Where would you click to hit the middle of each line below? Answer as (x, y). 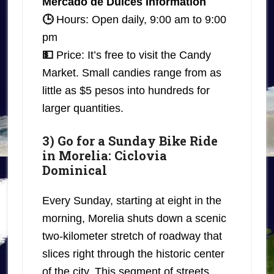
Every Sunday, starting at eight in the (131, 201)
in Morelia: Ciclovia (104, 156)
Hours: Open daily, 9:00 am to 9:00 (141, 20)
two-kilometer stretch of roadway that (132, 236)
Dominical (74, 170)
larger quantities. (83, 109)
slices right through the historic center (133, 254)
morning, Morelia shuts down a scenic (134, 219)
